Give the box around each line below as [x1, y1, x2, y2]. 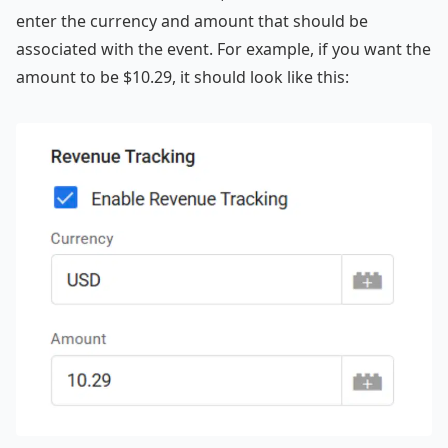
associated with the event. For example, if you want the [16, 37, 431, 60]
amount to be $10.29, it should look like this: [16, 65, 349, 88]
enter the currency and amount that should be [16, 9, 368, 32]
